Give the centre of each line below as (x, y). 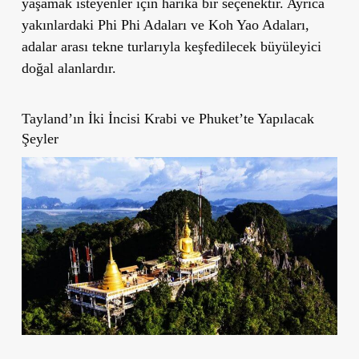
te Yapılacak (278, 118)
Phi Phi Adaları (142, 24)
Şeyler (40, 138)
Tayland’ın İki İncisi (83, 118)
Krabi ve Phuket (191, 118)
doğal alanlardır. (69, 68)
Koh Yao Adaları (256, 24)
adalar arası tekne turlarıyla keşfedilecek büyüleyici (171, 46)
